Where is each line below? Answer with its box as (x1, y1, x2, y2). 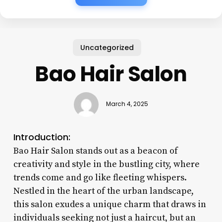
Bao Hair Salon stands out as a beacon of (13, 145, 178, 157)
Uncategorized (80, 42, 134, 53)
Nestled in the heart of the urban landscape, (13, 185, 194, 197)
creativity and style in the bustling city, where (13, 158, 200, 170)
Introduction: (13, 130, 70, 143)
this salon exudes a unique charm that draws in (13, 198, 206, 210)
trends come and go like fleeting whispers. (13, 171, 187, 183)
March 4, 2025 (106, 100, 148, 109)
